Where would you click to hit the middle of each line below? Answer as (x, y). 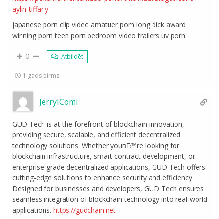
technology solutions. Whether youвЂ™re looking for (96, 145)
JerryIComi (59, 102)
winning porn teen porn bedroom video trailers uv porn (99, 35)
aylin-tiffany (31, 9)
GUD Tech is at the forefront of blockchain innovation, (99, 124)
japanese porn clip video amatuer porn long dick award (99, 25)
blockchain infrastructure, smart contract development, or (104, 156)
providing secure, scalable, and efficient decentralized (97, 135)
